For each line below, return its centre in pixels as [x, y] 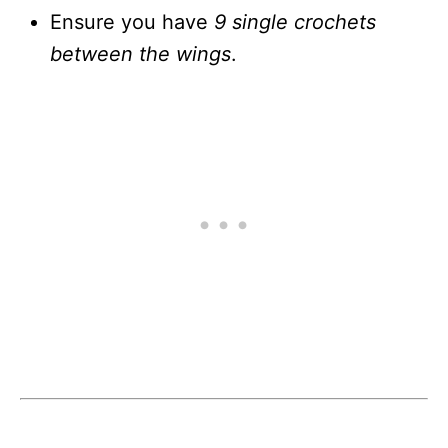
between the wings [140, 53]
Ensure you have [132, 21]
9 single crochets [295, 21]
